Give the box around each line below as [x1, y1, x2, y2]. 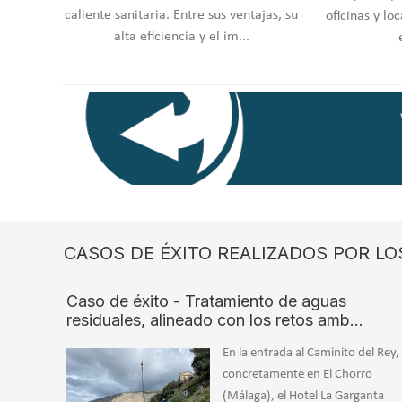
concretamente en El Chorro [223, 368, 372, 382]
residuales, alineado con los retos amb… [66, 310, 363, 330]
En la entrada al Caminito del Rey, [223, 346, 399, 361]
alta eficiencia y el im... [113, 29, 249, 44]
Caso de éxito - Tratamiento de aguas [66, 292, 346, 311]
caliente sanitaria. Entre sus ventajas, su [65, 7, 299, 22]
